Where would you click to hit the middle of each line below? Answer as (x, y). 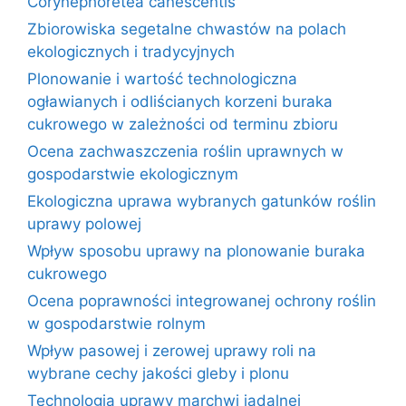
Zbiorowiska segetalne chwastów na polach (187, 29)
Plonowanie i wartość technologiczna (162, 79)
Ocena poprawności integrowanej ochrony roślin (202, 301)
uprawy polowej (84, 224)
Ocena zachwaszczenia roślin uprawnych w (185, 151)
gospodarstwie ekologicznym (133, 174)
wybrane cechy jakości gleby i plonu (158, 373)
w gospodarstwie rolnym (116, 324)
